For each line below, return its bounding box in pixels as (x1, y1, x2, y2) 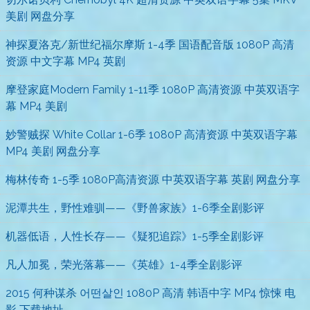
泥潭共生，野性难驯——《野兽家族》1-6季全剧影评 (6, 201, 264, 215)
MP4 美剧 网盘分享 (6, 145, 100, 158)
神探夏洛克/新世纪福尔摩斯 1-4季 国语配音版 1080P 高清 (6, 38, 294, 52)
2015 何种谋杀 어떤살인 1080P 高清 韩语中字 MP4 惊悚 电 (6, 286, 295, 300)
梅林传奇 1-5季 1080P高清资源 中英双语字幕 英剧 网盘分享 (6, 173, 300, 187)
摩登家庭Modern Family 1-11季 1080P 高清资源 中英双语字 (6, 83, 300, 97)
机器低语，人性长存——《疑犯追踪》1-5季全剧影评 (6, 230, 264, 244)
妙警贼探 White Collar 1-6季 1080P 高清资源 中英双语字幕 (6, 128, 298, 142)
